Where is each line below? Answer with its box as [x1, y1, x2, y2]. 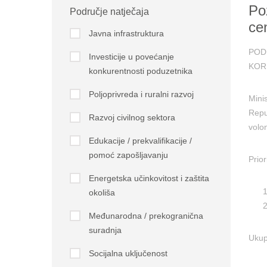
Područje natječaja [69, 7, 149, 17]
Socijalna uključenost [88, 249, 167, 258]
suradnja [88, 225, 122, 235]
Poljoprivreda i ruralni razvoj [88, 89, 194, 99]
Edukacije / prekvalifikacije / [88, 136, 192, 145]
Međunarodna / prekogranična [88, 211, 203, 221]
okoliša [88, 188, 115, 197]
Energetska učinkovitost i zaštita [88, 173, 209, 183]
